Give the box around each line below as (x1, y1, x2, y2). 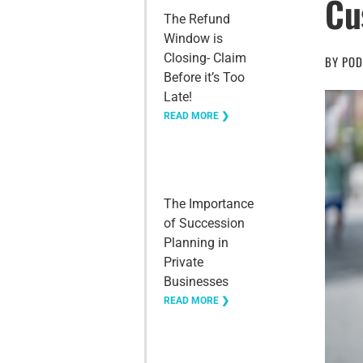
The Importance (163, 196, 254, 211)
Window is (163, 31, 223, 46)
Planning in (163, 235, 228, 250)
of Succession (163, 216, 245, 231)
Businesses (163, 274, 228, 289)
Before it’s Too (163, 70, 245, 85)
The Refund (163, 11, 230, 27)
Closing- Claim (163, 50, 246, 66)
